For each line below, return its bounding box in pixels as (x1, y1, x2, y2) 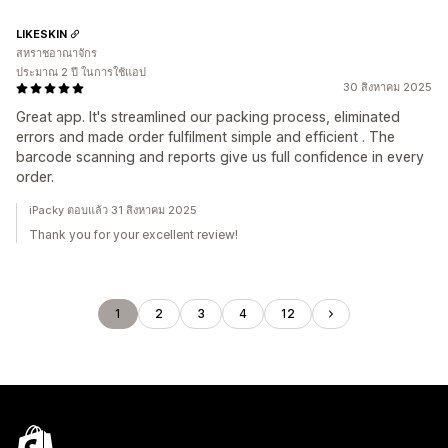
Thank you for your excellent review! (29, 227, 238, 242)
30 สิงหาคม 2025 (343, 80, 432, 94)
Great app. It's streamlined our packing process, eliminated (16, 108, 400, 125)
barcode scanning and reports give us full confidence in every (16, 148, 424, 165)
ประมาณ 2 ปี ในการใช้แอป (16, 65, 146, 79)
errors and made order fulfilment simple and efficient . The (16, 128, 395, 145)
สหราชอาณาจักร (16, 46, 97, 60)
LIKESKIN (16, 26, 67, 41)
